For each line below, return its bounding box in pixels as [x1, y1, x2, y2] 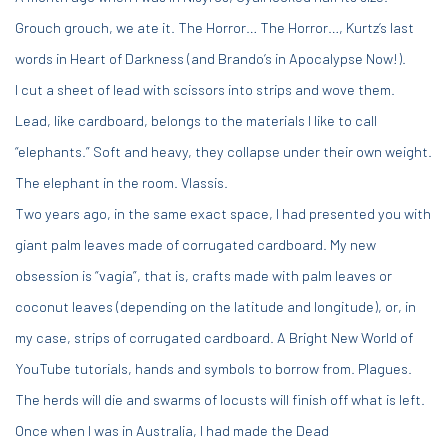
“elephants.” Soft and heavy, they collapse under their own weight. [15, 142, 432, 160]
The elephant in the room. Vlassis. [15, 173, 231, 191]
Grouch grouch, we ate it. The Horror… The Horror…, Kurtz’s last [15, 18, 414, 36]
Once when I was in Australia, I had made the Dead [15, 421, 329, 439]
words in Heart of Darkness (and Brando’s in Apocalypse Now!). [15, 49, 409, 67]
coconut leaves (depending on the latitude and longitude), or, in [15, 297, 416, 315]
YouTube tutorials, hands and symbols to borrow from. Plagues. [15, 359, 412, 377]
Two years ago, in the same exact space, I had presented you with [15, 204, 431, 222]
